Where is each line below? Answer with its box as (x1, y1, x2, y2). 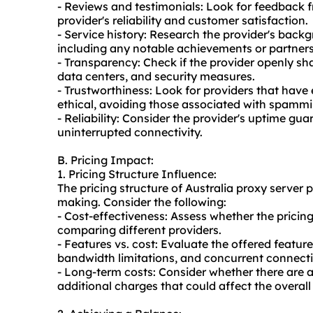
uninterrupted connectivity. (57, 125, 203, 140)
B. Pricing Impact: (57, 153, 154, 168)
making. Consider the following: (57, 195, 226, 210)
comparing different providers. (57, 223, 221, 238)
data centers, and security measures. (57, 69, 255, 84)
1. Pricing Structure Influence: (57, 167, 217, 182)
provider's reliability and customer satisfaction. (57, 13, 308, 28)
